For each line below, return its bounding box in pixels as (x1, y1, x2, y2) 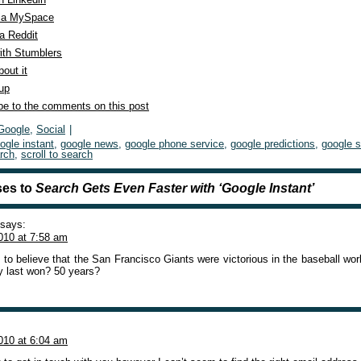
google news (60, 138, 118, 150)
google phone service (125, 138, 224, 150)
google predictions (230, 138, 315, 150)
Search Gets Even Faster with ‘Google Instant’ (35, 181, 314, 195)
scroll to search (21, 148, 93, 160)
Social (36, 123, 65, 135)
